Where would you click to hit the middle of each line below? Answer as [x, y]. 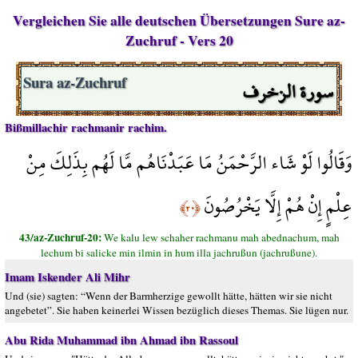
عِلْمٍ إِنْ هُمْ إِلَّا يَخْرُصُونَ [276, 206]
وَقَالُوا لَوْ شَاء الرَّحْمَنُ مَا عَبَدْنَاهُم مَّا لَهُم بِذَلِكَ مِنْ [189, 163]
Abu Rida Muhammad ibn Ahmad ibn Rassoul [121, 340]
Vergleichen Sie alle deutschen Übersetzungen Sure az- [179, 20]
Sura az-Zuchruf [75, 82]
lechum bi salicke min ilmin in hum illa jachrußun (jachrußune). [179, 253]
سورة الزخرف [288, 91]
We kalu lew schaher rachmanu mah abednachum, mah [221, 237]
